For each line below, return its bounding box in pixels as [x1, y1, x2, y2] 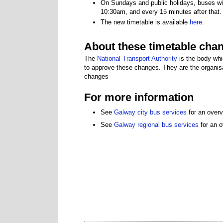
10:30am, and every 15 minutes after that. [101, 7, 222, 15]
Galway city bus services [114, 109, 187, 116]
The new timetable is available [101, 18, 190, 26]
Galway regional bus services [114, 121, 199, 129]
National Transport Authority [97, 54, 177, 62]
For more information [84, 91, 197, 104]
